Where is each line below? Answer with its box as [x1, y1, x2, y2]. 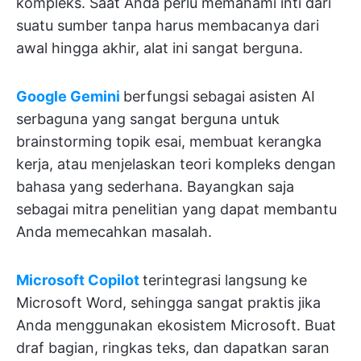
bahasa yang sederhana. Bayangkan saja [16, 178, 294, 195]
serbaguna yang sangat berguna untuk [16, 110, 280, 127]
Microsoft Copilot [16, 272, 139, 288]
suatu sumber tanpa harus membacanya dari [16, 17, 319, 34]
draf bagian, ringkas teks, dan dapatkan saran [16, 339, 330, 356]
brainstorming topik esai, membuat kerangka [16, 133, 322, 150]
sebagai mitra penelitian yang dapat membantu [16, 201, 337, 218]
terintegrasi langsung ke [143, 272, 307, 288]
